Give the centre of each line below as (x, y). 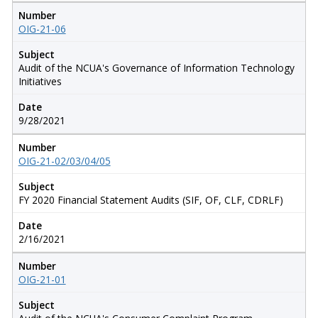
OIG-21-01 (42, 279)
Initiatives (40, 81)
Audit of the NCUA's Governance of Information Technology (156, 67)
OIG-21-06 (42, 28)
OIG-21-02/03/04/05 (64, 160)
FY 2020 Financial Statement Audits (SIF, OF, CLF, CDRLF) (150, 199)
